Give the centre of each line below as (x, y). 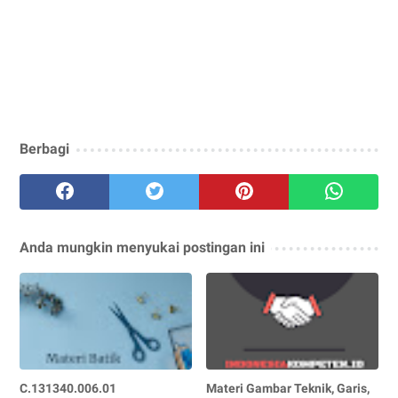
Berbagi (44, 148)
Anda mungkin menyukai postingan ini (142, 247)
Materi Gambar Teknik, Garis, (288, 388)
